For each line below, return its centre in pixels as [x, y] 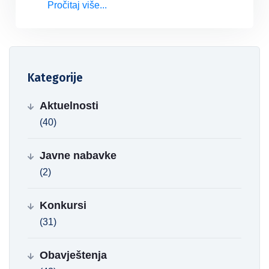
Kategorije [55, 78]
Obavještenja [73, 255]
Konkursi [63, 205]
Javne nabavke [78, 156]
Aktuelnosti [69, 106]
